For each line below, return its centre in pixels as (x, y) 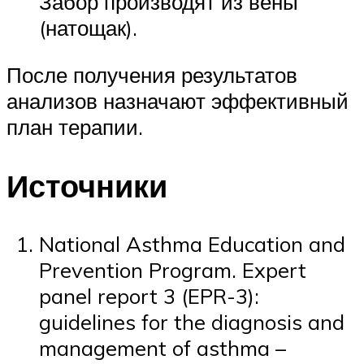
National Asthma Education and (192, 244)
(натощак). (88, 28)
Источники (87, 185)
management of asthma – (162, 348)
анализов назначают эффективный (178, 100)
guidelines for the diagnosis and (192, 322)
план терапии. (75, 126)
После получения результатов (152, 74)
